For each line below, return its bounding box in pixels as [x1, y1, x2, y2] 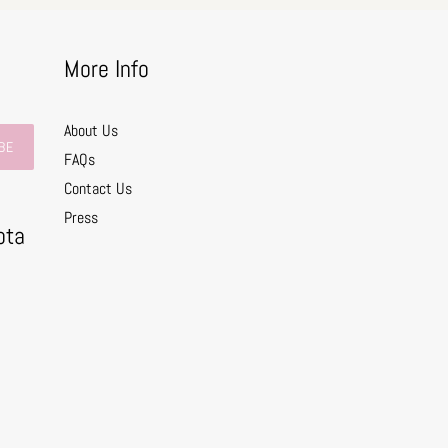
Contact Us [63, 178, 132, 200]
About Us [63, 120, 118, 142]
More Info [63, 53, 149, 85]
